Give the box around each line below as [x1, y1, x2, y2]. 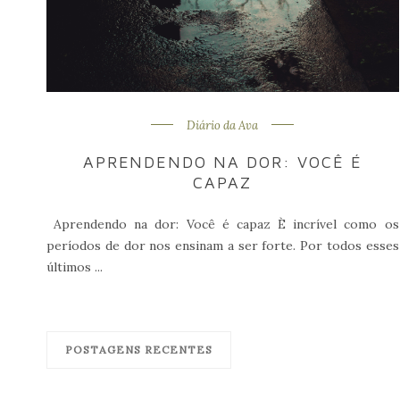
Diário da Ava [187, 117, 259, 133]
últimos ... [46, 258, 103, 275]
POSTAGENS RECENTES [65, 342, 212, 356]
